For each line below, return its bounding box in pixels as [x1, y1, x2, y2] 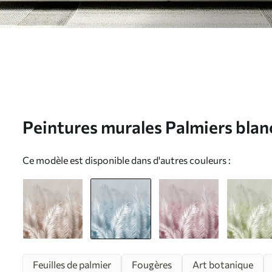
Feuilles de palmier [33, 259, 111, 271]
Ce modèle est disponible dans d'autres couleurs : [22, 154, 231, 166]
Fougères [132, 259, 172, 271]
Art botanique [192, 259, 253, 271]
